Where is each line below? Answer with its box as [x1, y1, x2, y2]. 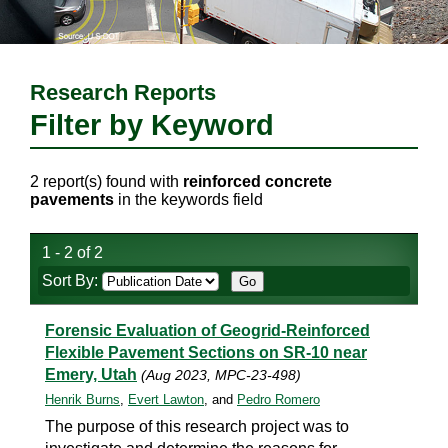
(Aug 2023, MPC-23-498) [141, 367, 301, 383]
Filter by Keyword [30, 109, 274, 141]
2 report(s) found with [30, 173, 183, 190]
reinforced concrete [183, 173, 332, 190]
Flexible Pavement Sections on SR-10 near [45, 344, 367, 361]
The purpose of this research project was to [45, 418, 349, 435]
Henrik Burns [45, 392, 120, 407]
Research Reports [30, 80, 216, 105]
